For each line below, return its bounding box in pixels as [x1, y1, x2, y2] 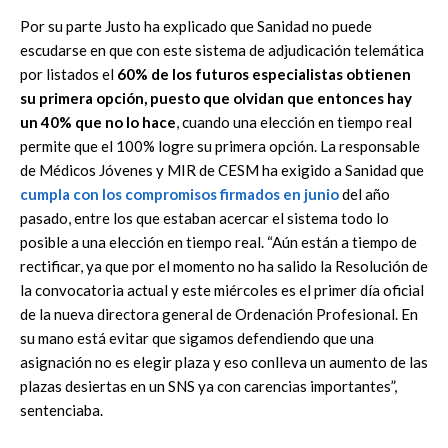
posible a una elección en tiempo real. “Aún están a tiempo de [20, 232, 417, 251]
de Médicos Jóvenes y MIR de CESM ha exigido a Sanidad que [20, 160, 424, 179]
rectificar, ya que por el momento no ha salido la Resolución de [20, 256, 428, 275]
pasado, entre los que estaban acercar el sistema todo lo [20, 208, 389, 227]
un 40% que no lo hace [20, 112, 176, 131]
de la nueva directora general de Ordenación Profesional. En [20, 304, 418, 323]
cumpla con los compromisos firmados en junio [20, 184, 339, 203]
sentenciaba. [20, 400, 103, 419]
